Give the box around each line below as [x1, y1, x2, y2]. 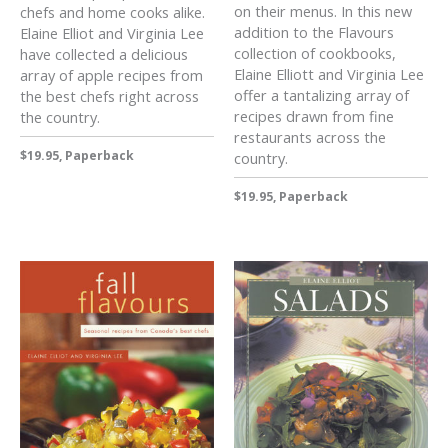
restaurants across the [234, 126, 386, 147]
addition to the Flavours [234, 21, 394, 42]
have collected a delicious [20, 43, 188, 64]
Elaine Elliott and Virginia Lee [234, 63, 424, 84]
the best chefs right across [20, 85, 199, 106]
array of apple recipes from [20, 64, 203, 85]
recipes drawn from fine [234, 105, 394, 126]
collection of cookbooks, [234, 42, 396, 63]
